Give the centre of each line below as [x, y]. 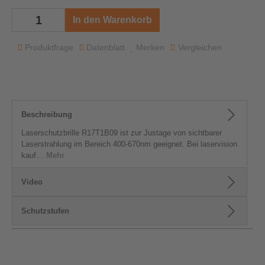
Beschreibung [47, 114]
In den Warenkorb [112, 20]
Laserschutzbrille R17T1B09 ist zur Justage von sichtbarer [122, 133]
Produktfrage [49, 47]
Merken [150, 47]
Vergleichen [200, 47]
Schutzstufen [45, 211]
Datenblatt [106, 47]
